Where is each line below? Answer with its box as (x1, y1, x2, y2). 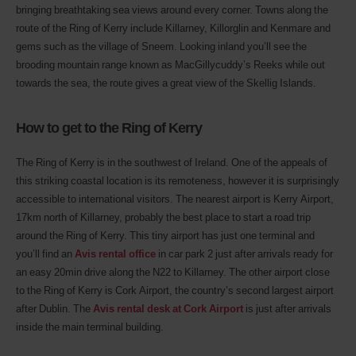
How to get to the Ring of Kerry (16, 117, 202, 137)
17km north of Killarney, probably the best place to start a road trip (16, 209, 311, 224)
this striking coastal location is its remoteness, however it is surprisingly (16, 172, 339, 188)
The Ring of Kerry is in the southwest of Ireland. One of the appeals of (16, 154, 327, 169)
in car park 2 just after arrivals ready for (156, 246, 333, 261)
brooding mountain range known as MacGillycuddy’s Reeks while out (16, 56, 325, 72)
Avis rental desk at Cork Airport (93, 300, 243, 315)
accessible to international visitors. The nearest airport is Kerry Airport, (16, 191, 334, 206)
